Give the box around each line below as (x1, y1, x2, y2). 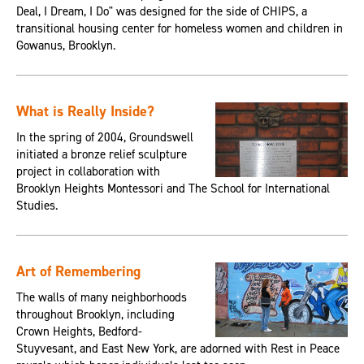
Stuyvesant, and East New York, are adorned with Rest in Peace (15, 340, 340, 357)
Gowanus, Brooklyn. (15, 37, 116, 54)
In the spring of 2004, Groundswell (15, 129, 193, 146)
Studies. (15, 197, 58, 214)
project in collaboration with (15, 163, 160, 180)
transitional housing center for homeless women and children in (15, 20, 343, 37)
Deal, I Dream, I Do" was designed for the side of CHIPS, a (15, 3, 307, 20)
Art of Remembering (15, 262, 141, 282)
